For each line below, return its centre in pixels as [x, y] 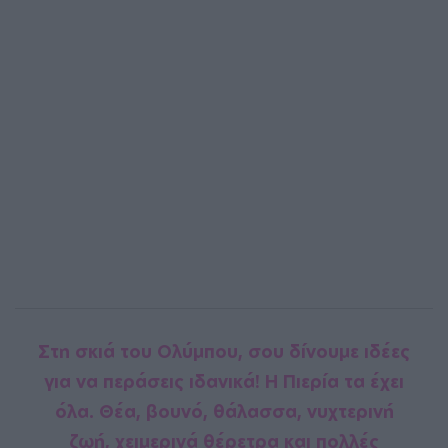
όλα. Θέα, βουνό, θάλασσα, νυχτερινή [224, 411]
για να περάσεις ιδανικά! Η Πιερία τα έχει [224, 381]
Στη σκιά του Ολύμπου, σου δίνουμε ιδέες [224, 351]
